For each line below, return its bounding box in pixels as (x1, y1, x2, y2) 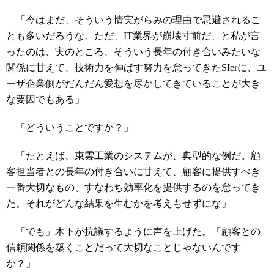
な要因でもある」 (6, 94, 84, 105)
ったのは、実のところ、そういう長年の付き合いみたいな (6, 46, 261, 57)
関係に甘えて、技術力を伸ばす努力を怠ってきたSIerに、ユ (6, 62, 267, 73)
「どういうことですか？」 (6, 122, 133, 133)
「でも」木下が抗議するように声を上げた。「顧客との (6, 226, 261, 237)
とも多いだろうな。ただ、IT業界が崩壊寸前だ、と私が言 (6, 31, 260, 41)
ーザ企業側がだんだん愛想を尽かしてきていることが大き (6, 78, 261, 89)
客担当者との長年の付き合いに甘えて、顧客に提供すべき (6, 166, 261, 177)
